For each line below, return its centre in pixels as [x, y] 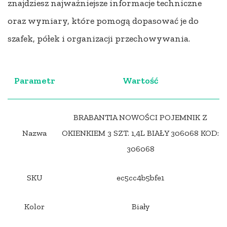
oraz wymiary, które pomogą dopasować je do [103, 21]
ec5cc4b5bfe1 [140, 178]
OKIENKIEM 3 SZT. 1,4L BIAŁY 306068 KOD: [140, 133]
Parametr [34, 81]
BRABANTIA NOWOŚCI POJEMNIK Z [140, 118]
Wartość [140, 81]
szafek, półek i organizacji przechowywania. [99, 39]
